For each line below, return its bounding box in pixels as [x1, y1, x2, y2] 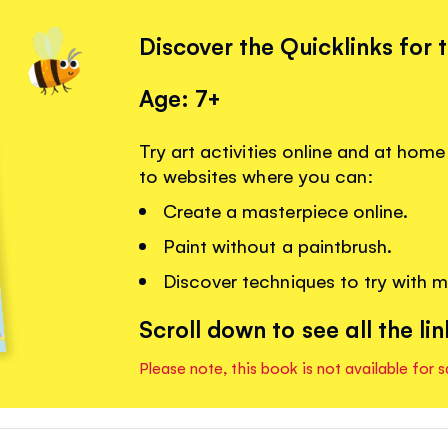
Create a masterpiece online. [163, 198, 408, 223]
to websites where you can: [139, 163, 374, 188]
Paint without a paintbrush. [163, 233, 392, 258]
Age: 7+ [139, 82, 222, 113]
